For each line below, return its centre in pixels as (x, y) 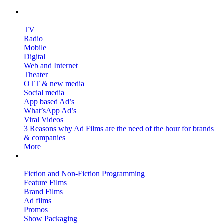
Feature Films (45, 182)
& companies (45, 137)
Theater (36, 74)
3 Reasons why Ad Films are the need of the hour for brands (119, 128)
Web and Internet (51, 65)
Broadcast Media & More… (71, 164)
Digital (35, 56)
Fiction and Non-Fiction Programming (84, 173)
